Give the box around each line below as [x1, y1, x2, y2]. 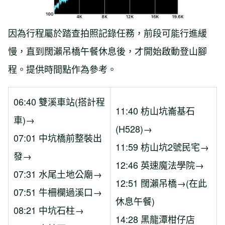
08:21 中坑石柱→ [14, 203, 84, 216]
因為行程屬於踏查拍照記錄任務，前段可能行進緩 [8, 26, 207, 39]
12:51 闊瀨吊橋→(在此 [116, 176, 207, 189]
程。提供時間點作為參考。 [8, 62, 117, 75]
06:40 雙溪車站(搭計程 [14, 94, 105, 108]
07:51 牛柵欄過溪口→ [14, 185, 102, 198]
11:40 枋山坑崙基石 [116, 103, 195, 117]
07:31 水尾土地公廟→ [14, 167, 102, 180]
